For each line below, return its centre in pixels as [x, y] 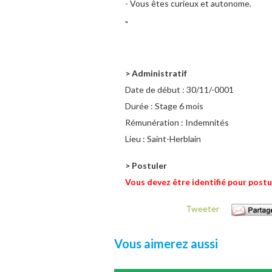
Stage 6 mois [179, 106]
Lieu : [136, 139]
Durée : [140, 106]
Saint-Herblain [174, 139]
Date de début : [156, 90]
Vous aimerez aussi [166, 243]
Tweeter [202, 209]
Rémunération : [155, 122]
